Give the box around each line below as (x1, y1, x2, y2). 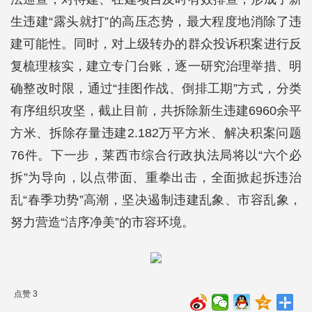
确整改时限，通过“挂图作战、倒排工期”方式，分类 (10, 81, 302, 95)
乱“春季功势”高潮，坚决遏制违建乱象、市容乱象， (10, 193, 302, 207)
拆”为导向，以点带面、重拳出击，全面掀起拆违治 (10, 171, 302, 185)
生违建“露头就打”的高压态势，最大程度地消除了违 (10, 15, 302, 29)
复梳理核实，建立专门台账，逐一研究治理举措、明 (10, 59, 302, 73)
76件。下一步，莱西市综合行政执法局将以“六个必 (10, 148, 302, 162)
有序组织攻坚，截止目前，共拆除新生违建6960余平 (10, 104, 302, 118)
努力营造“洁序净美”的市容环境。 (10, 215, 194, 229)
